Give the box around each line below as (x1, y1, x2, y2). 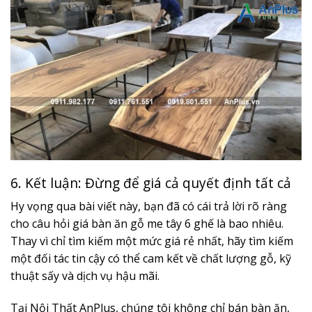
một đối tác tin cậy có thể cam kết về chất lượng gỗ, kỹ (10, 251, 291, 267)
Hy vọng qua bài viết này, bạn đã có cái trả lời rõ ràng (10, 198, 287, 214)
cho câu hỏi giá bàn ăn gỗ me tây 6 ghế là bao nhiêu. (10, 216, 283, 232)
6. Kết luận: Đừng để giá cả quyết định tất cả (10, 173, 291, 192)
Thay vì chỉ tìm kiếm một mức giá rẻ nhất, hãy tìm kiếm (10, 233, 293, 249)
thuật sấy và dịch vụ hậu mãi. (10, 268, 159, 284)
